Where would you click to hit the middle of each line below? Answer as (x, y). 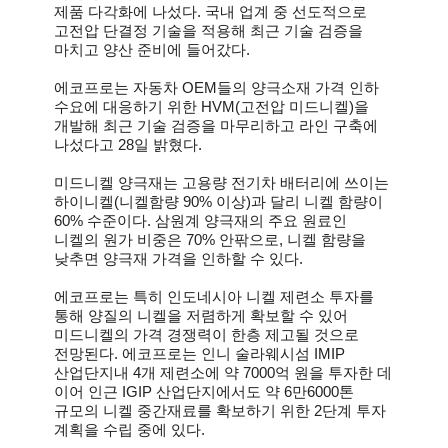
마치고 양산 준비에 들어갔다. (152, 49)
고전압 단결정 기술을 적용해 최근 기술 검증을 (208, 30)
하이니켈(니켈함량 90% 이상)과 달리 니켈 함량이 (218, 201)
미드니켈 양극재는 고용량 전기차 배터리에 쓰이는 (221, 182)
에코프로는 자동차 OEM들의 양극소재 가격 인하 (216, 87)
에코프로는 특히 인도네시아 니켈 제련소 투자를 (214, 296)
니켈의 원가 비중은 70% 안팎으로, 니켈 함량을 (210, 239)
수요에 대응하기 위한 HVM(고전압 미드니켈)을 (211, 106)
